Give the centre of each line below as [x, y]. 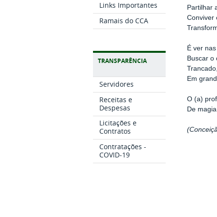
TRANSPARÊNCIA [122, 61]
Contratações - [123, 147]
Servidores [117, 84]
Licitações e [118, 123]
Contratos [115, 131]
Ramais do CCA [124, 21]
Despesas [115, 108]
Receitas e [116, 99]
